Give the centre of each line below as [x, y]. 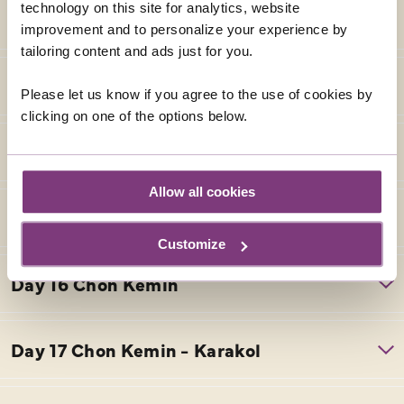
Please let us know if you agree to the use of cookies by [197, 94]
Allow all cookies [202, 191]
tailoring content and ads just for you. [137, 50]
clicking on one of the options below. [134, 115]
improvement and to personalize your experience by [184, 29]
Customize [192, 244]
